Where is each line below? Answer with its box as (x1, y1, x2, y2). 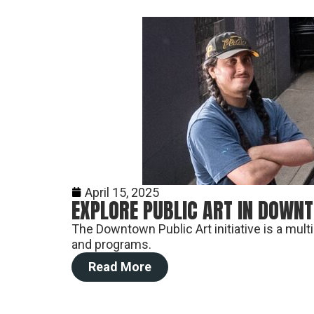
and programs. (71, 237, 151, 252)
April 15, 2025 (85, 185, 159, 200)
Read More (88, 259, 151, 274)
